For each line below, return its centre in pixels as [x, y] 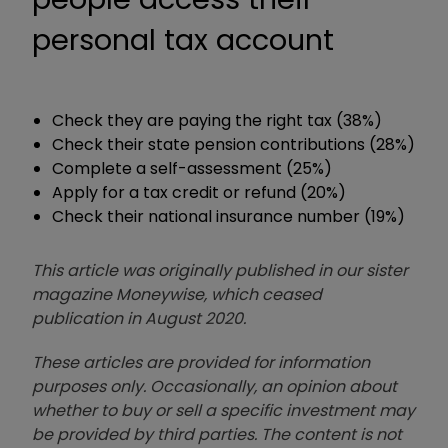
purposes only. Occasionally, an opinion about [214, 386]
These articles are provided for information [201, 362]
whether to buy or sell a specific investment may [223, 410]
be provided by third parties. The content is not [217, 434]
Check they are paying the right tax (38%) [217, 120]
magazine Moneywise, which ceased [177, 294]
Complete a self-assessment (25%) [192, 168]
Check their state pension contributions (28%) [233, 144]
